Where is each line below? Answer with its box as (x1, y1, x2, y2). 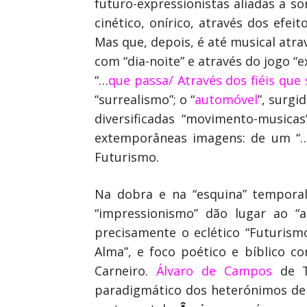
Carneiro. (95, 262, 156, 279)
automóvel (195, 91, 258, 108)
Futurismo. (95, 149, 159, 165)
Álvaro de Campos (156, 262, 272, 279)
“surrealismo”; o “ (95, 91, 195, 108)
